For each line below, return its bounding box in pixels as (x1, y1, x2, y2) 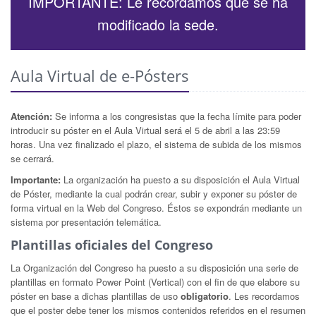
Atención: (11, 109, 52, 123)
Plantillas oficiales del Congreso (11, 236, 213, 253)
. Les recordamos (229, 288, 300, 303)
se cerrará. (11, 151, 54, 165)
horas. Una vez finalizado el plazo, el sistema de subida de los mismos (11, 137, 302, 151)
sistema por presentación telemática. (11, 214, 162, 229)
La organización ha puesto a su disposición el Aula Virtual (61, 172, 300, 186)
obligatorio (181, 288, 229, 303)
